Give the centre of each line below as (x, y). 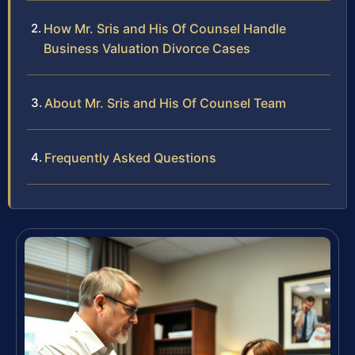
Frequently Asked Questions (130, 157)
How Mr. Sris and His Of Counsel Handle (165, 28)
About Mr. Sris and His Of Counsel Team (165, 103)
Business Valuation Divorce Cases (147, 48)
